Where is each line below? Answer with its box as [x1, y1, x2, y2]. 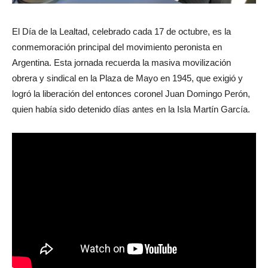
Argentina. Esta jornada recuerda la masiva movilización [12, 57, 231, 68]
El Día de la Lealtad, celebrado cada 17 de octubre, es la [12, 26, 231, 36]
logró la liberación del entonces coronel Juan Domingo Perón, [12, 88, 250, 99]
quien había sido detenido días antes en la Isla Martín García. [12, 103, 250, 114]
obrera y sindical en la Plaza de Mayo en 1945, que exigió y [12, 72, 243, 83]
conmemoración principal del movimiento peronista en [12, 41, 222, 52]
